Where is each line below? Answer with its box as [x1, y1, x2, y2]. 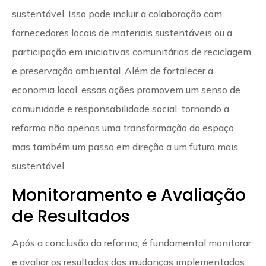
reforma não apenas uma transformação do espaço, [12, 121, 236, 134]
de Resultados [12, 204, 130, 228]
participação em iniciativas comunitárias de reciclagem [12, 45, 251, 58]
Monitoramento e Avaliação [12, 183, 246, 207]
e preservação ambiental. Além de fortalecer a [12, 64, 213, 77]
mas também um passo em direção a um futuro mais [12, 140, 238, 153]
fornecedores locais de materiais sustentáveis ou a [12, 26, 232, 39]
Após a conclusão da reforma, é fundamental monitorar [12, 236, 251, 249]
